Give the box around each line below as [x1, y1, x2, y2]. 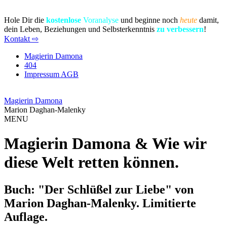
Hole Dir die [4, 16, 46, 24]
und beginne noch [119, 16, 180, 24]
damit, [197, 16, 219, 24]
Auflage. [4, 210, 48, 223]
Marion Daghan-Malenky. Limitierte [4, 196, 196, 210]
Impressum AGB [24, 70, 79, 79]
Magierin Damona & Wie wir [4, 134, 206, 153]
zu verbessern [157, 25, 204, 33]
